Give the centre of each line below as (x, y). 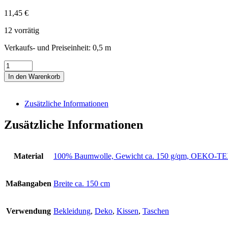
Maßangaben (28, 184)
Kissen (127, 211)
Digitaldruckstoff (31, 64)
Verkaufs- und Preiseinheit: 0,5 (54, 47)
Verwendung (28, 211)
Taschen (156, 211)
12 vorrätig (22, 30)
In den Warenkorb (34, 76)
